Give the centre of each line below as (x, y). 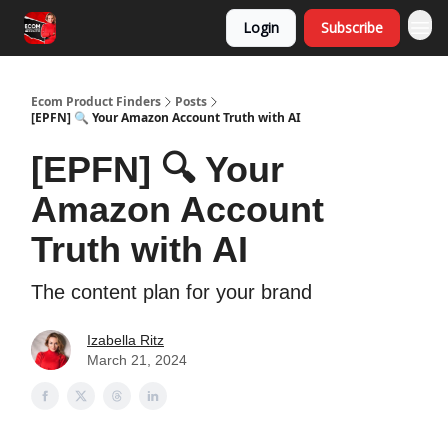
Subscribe (352, 27)
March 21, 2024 (137, 360)
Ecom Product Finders (96, 101)
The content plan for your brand (171, 292)
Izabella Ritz (125, 340)
